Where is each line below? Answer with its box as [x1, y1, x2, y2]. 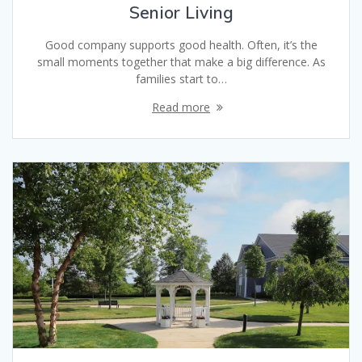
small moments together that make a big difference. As [36, 54, 326, 70]
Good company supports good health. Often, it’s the [44, 37, 318, 53]
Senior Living [128, 2, 234, 23]
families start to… [135, 71, 227, 87]
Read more [152, 99, 210, 116]
